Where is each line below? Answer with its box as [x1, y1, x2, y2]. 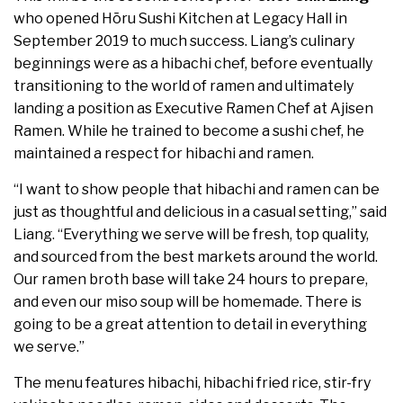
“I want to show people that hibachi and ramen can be [13, 181, 380, 199]
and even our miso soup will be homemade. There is [13, 293, 362, 311]
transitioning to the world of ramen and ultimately [13, 77, 354, 95]
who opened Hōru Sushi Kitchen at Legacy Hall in [13, 10, 347, 28]
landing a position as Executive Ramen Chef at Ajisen [13, 100, 373, 118]
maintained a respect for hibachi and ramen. [13, 145, 314, 163]
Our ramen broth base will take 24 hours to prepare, [13, 271, 368, 289]
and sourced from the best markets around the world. [13, 248, 378, 266]
